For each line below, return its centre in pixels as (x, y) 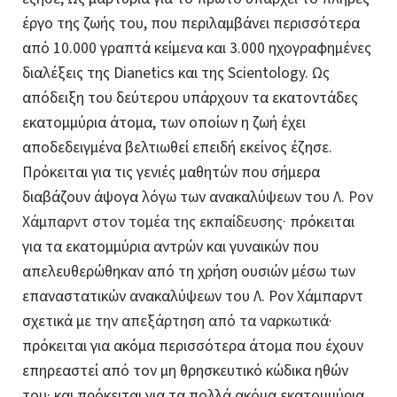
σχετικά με (58, 321)
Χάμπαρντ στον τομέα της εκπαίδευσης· (156, 222)
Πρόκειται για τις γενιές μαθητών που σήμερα (171, 172)
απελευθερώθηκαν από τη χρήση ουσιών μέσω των (189, 271)
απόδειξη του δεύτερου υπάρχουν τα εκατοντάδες (190, 97)
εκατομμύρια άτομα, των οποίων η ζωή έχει (164, 122)
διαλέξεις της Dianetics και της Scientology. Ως (176, 73)
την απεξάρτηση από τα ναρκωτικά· (214, 321)
